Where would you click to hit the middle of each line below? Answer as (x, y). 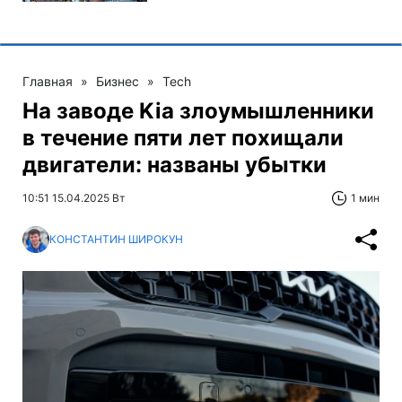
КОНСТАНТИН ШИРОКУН (116, 239)
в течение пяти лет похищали (183, 137)
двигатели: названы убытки (175, 164)
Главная (48, 81)
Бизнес (118, 81)
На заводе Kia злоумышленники (198, 110)
